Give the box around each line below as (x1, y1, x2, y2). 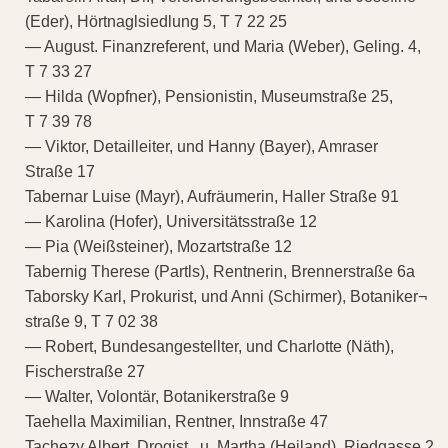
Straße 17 (25, 162, 95, 180)
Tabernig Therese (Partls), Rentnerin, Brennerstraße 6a (25, 262, 415, 280)
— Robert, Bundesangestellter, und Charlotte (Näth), (25, 337, 394, 355)
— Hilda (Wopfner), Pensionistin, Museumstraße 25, (25, 87, 393, 105)
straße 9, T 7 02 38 (25, 312, 158, 330)
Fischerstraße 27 (25, 362, 145, 380)
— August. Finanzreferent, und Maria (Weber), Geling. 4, (25, 37, 421, 55)
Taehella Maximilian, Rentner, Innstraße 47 (25, 412, 328, 430)
